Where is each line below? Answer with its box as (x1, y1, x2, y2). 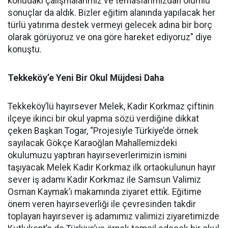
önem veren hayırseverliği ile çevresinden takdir (8, 199, 196, 210)
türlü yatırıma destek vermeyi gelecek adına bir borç (8, 20, 212, 31)
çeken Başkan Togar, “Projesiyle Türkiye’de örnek (8, 126, 198, 136)
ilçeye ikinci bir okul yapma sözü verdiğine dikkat (8, 113, 199, 124)
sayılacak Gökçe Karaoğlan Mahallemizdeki (8, 138, 177, 149)
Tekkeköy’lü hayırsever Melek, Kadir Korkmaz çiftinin (8, 101, 214, 112)
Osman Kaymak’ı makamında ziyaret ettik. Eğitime (8, 187, 202, 197)
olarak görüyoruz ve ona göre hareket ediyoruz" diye (8, 32, 212, 43)
